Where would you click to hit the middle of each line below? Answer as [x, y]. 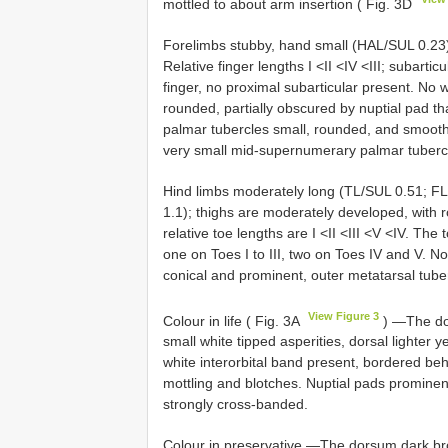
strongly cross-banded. [235, 404]
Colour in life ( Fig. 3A [233, 320]
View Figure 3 [344, 315]
